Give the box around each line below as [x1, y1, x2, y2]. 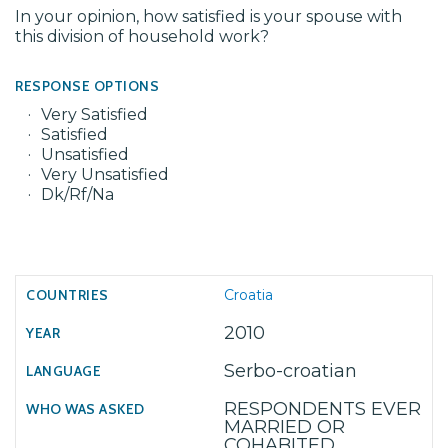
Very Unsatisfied [41, 165, 169, 184]
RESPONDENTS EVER [224, 398, 421, 420]
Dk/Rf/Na [41, 185, 114, 204]
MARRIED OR [224, 416, 345, 438]
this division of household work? [15, 27, 269, 46]
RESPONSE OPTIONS [15, 77, 159, 95]
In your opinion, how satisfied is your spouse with [15, 7, 402, 26]
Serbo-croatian [224, 360, 357, 382]
